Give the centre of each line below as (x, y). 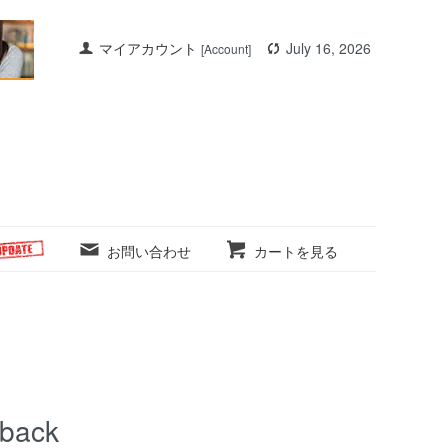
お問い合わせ (148, 250)
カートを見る (295, 250)
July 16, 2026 (328, 47)
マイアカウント (148, 47)
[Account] (226, 48)
